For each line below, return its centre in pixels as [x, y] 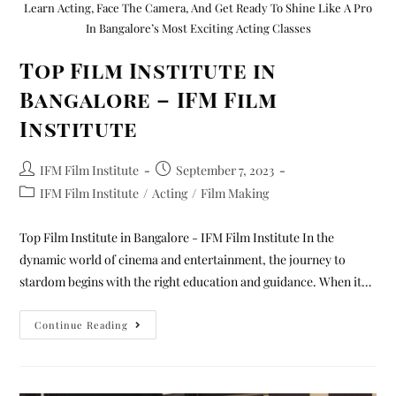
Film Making [235, 194]
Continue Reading [82, 325]
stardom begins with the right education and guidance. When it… [196, 282]
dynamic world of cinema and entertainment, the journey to [183, 260]
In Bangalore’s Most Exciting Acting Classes [198, 28]
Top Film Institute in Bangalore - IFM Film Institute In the [177, 238]
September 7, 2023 [225, 171]
